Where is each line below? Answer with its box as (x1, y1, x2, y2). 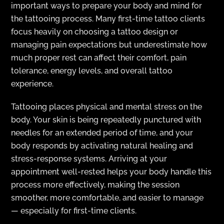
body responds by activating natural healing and (11, 141, 193, 151)
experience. (11, 78, 54, 88)
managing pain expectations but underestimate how (11, 39, 207, 49)
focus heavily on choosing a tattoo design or (11, 26, 178, 36)
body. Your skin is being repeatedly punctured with (11, 115, 201, 125)
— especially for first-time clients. (11, 206, 137, 216)
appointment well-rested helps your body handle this (11, 167, 212, 177)
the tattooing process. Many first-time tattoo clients (11, 13, 205, 23)
